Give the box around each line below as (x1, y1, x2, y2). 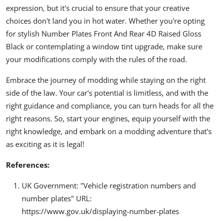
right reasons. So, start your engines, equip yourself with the (6, 113, 210, 124)
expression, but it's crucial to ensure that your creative (6, 3, 189, 13)
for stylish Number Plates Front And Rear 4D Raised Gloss (6, 29, 201, 39)
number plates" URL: (22, 193, 92, 204)
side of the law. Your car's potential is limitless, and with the (6, 88, 208, 98)
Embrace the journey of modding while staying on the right (6, 75, 206, 85)
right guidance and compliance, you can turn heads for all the (6, 101, 214, 111)
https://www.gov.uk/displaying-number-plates (22, 206, 179, 217)
